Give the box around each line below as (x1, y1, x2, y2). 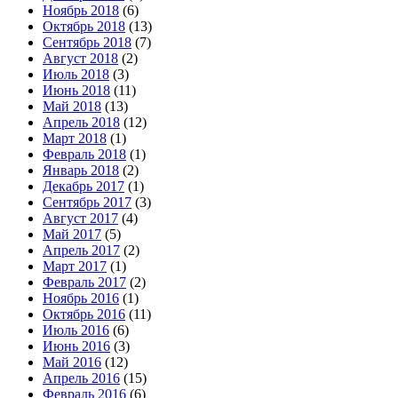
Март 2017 (43, 258, 107, 274)
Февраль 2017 (43, 274, 126, 290)
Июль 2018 (43, 66, 109, 82)
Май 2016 (43, 354, 101, 370)
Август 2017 (43, 210, 118, 226)
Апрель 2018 (43, 114, 120, 130)
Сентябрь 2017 (43, 194, 131, 210)
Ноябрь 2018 (43, 2, 119, 18)
